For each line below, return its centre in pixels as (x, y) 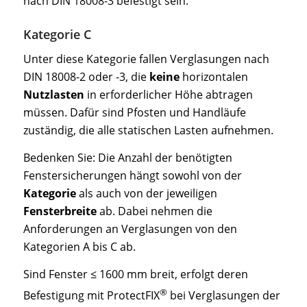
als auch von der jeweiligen (146, 193)
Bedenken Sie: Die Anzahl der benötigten (127, 157)
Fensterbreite (60, 211)
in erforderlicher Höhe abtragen (168, 95)
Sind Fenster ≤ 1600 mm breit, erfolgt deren (135, 274)
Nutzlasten (53, 95)
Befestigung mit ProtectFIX (91, 295)
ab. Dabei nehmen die (154, 211)
